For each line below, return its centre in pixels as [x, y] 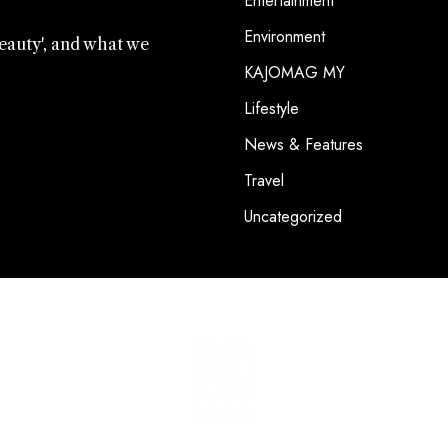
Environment [284, 37]
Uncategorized [293, 217]
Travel [264, 181]
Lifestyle [271, 109]
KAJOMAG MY [294, 73]
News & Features [303, 145]
